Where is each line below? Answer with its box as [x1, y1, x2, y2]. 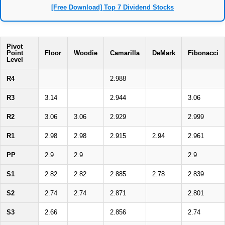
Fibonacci [188, 49, 218, 57]
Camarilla [110, 49, 140, 57]
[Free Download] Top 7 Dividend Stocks [51, 4, 174, 12]
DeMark [152, 49, 175, 57]
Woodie [74, 49, 97, 57]
